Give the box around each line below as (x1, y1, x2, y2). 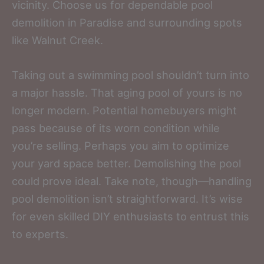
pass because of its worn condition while (12, 121, 220, 134)
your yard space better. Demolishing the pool (12, 156, 241, 170)
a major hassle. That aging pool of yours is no (12, 85, 242, 99)
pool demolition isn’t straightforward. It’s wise (12, 192, 243, 205)
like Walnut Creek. (12, 33, 103, 47)
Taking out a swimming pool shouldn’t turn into (12, 68, 249, 81)
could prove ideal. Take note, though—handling (12, 174, 252, 187)
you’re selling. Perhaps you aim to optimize (12, 138, 229, 152)
